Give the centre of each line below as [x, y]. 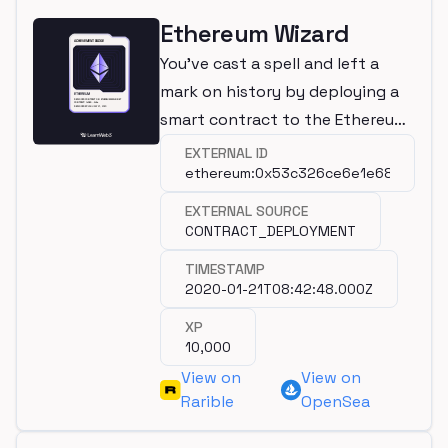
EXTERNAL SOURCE [247, 211]
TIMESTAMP [225, 269]
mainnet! [194, 147]
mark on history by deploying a [280, 91]
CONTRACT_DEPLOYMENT [271, 231]
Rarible [207, 401]
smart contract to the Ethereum [284, 119]
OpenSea [336, 401]
